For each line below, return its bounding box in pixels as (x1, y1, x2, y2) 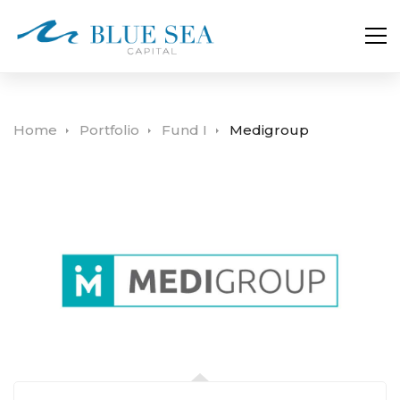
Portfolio (79, 121, 139, 138)
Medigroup (229, 121, 309, 138)
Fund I (162, 121, 207, 138)
